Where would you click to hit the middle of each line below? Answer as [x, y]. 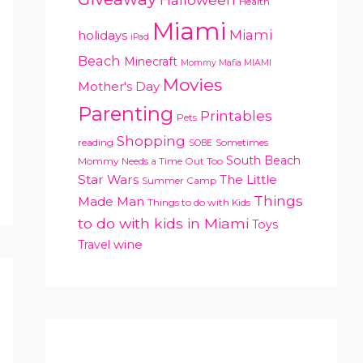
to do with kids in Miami [163, 223]
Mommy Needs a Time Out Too [150, 161]
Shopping [151, 141]
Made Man [111, 202]
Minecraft [151, 62]
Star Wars [108, 179]
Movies [192, 85]
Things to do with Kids [199, 202]
